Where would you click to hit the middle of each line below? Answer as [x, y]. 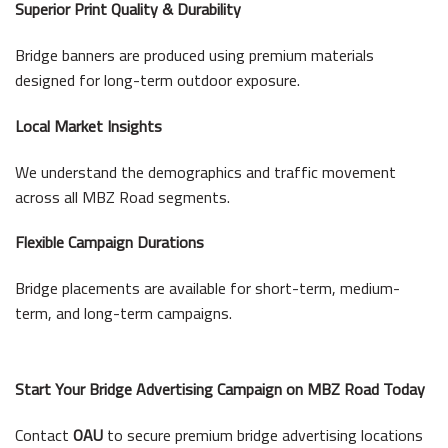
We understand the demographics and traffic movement [205, 171]
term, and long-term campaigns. [123, 313]
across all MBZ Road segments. [122, 196]
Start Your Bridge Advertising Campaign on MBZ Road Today [220, 388]
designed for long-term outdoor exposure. [157, 79]
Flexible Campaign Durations [109, 242]
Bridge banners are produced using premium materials [194, 54]
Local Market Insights [88, 125]
